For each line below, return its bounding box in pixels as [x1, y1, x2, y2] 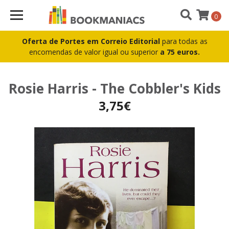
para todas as [162, 36, 208, 46]
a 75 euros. [160, 47, 200, 57]
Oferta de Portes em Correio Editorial [21, 36, 162, 46]
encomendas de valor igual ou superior [29, 47, 160, 57]
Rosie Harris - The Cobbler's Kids [8, 79, 221, 98]
